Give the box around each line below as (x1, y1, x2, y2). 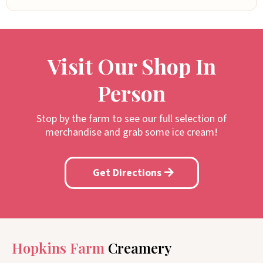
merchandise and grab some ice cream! (45, 125, 218, 140)
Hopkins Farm (12, 238, 108, 258)
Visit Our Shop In (47, 52, 216, 80)
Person (97, 79, 166, 107)
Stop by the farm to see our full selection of (36, 112, 227, 127)
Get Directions (92, 166, 161, 181)
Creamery (108, 238, 172, 258)
